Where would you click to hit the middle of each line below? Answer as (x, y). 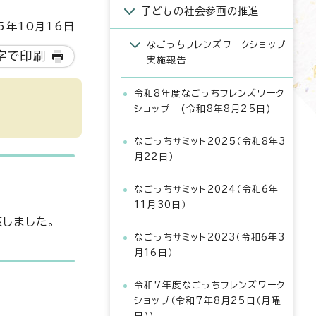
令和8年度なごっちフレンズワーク (209, 93)
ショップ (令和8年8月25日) (203, 109)
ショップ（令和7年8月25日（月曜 (208, 301)
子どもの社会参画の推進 (200, 11)
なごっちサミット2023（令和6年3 (210, 237)
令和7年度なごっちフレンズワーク (210, 285)
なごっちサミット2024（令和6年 (207, 189)
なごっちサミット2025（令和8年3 (210, 141)
